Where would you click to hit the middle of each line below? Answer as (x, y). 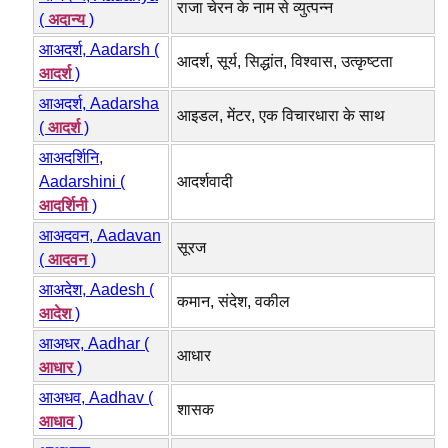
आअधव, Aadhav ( (96, 397)
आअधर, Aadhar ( (94, 343)
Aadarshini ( (82, 181)
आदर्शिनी (63, 205)
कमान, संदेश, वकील (233, 301)
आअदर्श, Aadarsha (99, 103)
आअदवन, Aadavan (100, 235)
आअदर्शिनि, (71, 157)
